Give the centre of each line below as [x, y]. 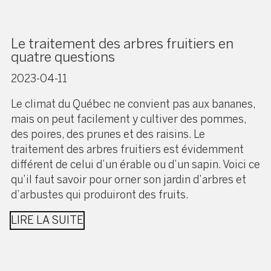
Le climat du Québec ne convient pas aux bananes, [133, 104]
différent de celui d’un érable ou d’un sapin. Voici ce [135, 165]
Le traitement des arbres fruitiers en [122, 44]
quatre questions [63, 57]
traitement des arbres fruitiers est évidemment [127, 150]
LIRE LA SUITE [47, 220]
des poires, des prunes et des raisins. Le [108, 135]
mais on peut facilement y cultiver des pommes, [129, 119]
